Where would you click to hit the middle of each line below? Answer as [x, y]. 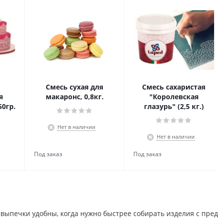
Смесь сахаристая [174, 87]
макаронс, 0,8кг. [74, 97]
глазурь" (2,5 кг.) [174, 106]
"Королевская [174, 97]
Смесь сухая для [74, 87]
